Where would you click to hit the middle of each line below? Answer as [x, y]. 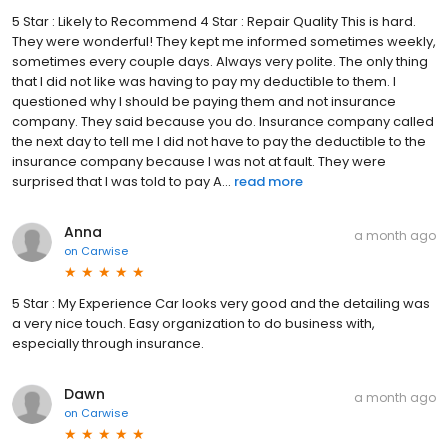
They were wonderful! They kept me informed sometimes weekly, [224, 42]
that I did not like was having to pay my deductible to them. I [204, 82]
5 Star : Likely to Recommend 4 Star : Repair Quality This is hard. [214, 22]
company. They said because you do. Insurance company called [223, 122]
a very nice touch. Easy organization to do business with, [193, 324]
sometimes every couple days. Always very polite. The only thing [220, 62]
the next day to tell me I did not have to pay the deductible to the [219, 142]
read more [268, 182]
